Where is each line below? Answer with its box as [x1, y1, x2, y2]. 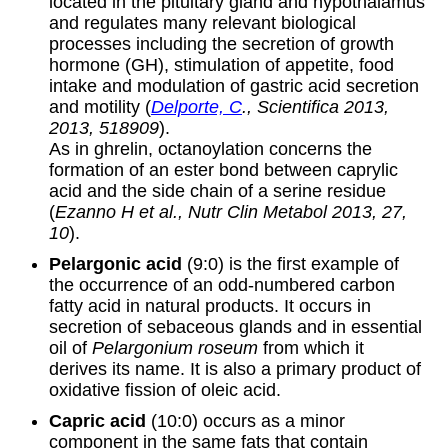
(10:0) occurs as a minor [145, 411, 345, 432]
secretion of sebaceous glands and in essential [48, 317, 422, 338]
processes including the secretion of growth [48, 34, 394, 55]
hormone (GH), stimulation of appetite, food [48, 55, 394, 76]
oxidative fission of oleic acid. [48, 380, 281, 401]
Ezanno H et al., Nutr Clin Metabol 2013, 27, [54, 202, 407, 223]
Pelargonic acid [48, 254, 182, 275]
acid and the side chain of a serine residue [48, 181, 386, 202]
